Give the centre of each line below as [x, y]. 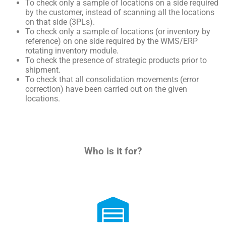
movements [157, 79]
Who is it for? [113, 152]
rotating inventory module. [72, 50]
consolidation [110, 79]
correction [43, 89]
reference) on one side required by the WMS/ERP [111, 41]
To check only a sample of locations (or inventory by [118, 31]
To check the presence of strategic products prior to [116, 60]
